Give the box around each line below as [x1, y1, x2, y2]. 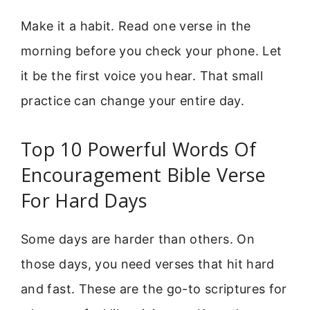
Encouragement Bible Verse [21, 161, 266, 188]
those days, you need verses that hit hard [21, 256, 275, 271]
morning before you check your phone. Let [21, 44, 282, 59]
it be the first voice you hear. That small [21, 69, 264, 84]
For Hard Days [21, 187, 147, 213]
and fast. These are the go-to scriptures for [21, 281, 287, 296]
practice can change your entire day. [21, 93, 244, 109]
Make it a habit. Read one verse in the [21, 19, 251, 34]
